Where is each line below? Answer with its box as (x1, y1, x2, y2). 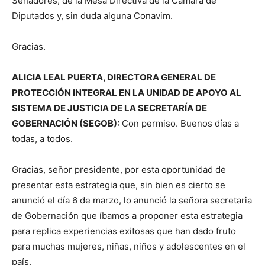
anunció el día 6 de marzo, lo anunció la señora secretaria (12, 195, 252, 206)
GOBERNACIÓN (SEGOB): (12, 118, 119, 130)
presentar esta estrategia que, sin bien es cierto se (12, 179, 225, 191)
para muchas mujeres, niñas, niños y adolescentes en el (12, 241, 245, 253)
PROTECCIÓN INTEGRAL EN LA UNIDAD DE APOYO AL (12, 87, 241, 99)
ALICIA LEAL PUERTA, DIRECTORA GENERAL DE (12, 72, 216, 83)
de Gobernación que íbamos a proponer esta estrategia (12, 210, 243, 222)
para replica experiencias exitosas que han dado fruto (12, 225, 236, 237)
